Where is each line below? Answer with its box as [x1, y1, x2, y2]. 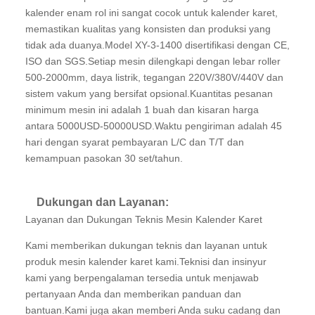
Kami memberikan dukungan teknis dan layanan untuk [25, 240, 267, 251]
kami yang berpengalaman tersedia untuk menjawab [25, 272, 259, 283]
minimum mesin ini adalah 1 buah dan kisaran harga [25, 104, 259, 115]
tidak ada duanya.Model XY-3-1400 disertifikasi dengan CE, [25, 39, 290, 51]
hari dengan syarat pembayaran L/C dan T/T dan [25, 136, 244, 148]
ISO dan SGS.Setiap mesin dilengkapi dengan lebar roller [25, 56, 281, 67]
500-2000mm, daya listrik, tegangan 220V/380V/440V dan [25, 72, 283, 83]
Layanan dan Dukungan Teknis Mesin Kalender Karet [25, 214, 262, 225]
